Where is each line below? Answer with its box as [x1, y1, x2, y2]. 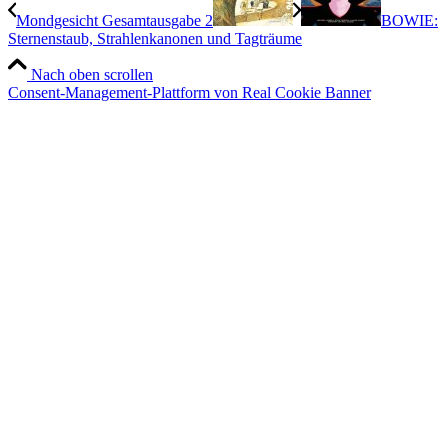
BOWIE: [381, 12, 438, 30]
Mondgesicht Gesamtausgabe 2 [16, 12, 213, 30]
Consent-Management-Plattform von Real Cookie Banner [8, 84, 371, 102]
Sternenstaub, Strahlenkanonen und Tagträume [8, 30, 302, 48]
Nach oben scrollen [31, 66, 153, 84]
